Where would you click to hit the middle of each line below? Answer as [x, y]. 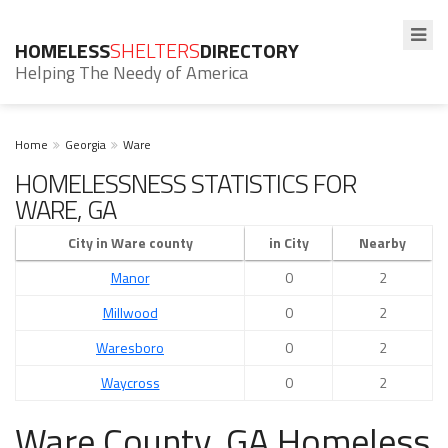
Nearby [382, 242]
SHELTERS [155, 50]
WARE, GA [65, 209]
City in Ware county [130, 242]
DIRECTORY [249, 50]
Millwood [130, 312]
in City [288, 242]
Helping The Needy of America [131, 72]
